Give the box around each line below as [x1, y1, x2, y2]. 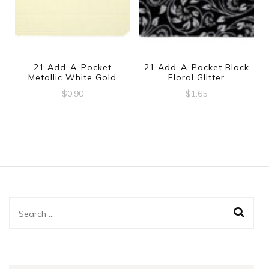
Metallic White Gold [28, 71, 117, 83]
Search [18, 205, 53, 220]
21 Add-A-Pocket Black [144, 61, 249, 73]
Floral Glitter [168, 71, 225, 83]
